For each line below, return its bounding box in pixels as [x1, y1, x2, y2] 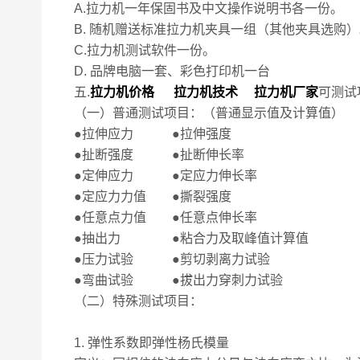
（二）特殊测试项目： [74, 294, 202, 308]
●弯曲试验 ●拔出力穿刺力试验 [74, 273, 283, 287]
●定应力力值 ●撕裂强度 [74, 190, 231, 203]
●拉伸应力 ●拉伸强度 [74, 127, 231, 141]
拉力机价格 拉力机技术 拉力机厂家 [90, 85, 318, 99]
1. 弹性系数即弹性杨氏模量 [74, 336, 229, 350]
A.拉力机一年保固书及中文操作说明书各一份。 [74, 2, 343, 15]
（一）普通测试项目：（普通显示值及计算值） [74, 106, 344, 120]
